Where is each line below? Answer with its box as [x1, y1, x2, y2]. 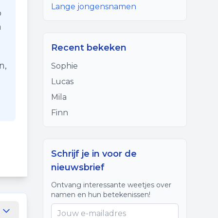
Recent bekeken [51, 42, 127, 53]
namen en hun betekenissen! [51, 190, 150, 199]
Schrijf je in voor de [51, 148, 137, 159]
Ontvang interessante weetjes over [51, 181, 171, 189]
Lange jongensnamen [51, 2, 136, 11]
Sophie [51, 61, 78, 71]
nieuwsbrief [51, 162, 105, 173]
